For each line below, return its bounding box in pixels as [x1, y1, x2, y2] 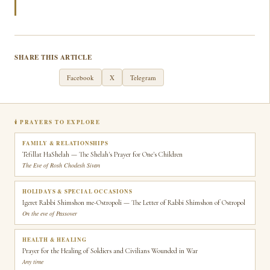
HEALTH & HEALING [22, 236, 87, 243]
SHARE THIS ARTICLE [14, 52, 92, 62]
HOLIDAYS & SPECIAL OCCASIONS [22, 187, 133, 195]
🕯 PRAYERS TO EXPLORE [14, 118, 100, 126]
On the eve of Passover [22, 209, 77, 218]
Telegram [130, 73, 156, 82]
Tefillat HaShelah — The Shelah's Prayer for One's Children [22, 150, 183, 159]
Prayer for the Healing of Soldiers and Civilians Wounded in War [22, 246, 198, 255]
